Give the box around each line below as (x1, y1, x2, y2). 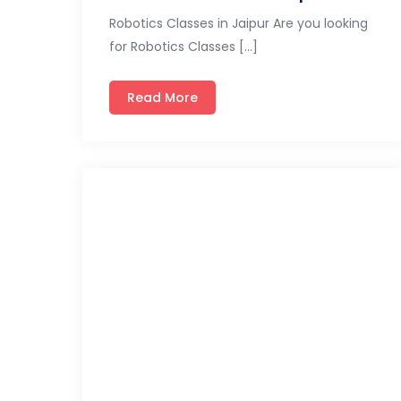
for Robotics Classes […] (109, 37, 258, 55)
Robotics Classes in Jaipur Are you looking (109, 13, 368, 32)
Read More (127, 88, 198, 107)
